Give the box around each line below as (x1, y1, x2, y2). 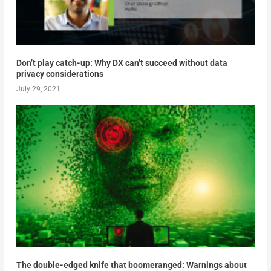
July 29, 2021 (16, 85, 60, 94)
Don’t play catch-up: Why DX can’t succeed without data (16, 58, 227, 68)
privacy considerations (16, 69, 103, 79)
